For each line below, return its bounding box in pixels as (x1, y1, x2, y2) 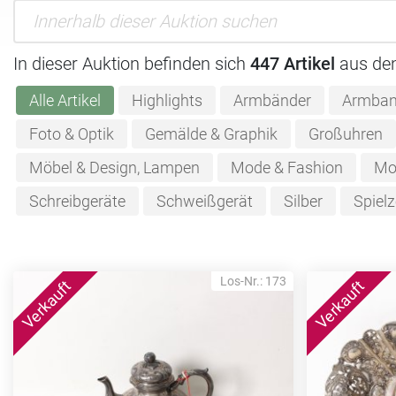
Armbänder (232, 91, 311, 110)
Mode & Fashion (230, 158, 343, 177)
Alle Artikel (28, 91, 101, 110)
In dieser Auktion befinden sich (13, 52, 250, 74)
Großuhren (308, 125, 383, 143)
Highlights (131, 91, 202, 110)
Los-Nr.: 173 (220, 273, 287, 288)
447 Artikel (250, 52, 335, 74)
